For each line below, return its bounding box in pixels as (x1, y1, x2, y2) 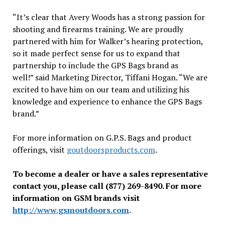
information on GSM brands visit (12, 192, 140, 203)
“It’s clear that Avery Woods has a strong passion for (12, 12, 205, 23)
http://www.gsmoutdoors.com (12, 204, 129, 215)
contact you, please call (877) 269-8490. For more (12, 180, 201, 191)
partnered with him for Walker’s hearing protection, (12, 36, 203, 47)
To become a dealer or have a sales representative (12, 168, 208, 179)
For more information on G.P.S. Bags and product (12, 132, 192, 143)
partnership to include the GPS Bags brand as (12, 60, 178, 71)
